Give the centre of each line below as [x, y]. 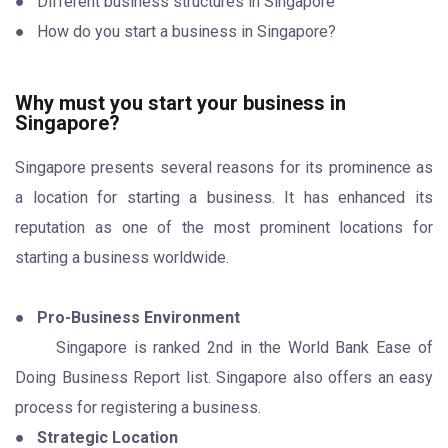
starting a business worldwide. [122, 257]
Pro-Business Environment [138, 317]
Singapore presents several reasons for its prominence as [224, 167]
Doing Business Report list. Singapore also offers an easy [224, 377]
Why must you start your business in [180, 102]
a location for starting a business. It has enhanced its [224, 197]
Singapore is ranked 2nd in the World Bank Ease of [244, 347]
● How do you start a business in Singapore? [175, 31]
